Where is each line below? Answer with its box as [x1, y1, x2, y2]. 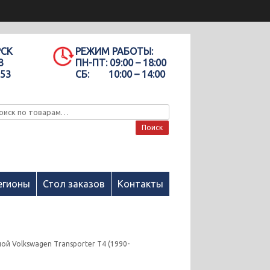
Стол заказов [43, 178, 105, 189]
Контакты [118, 178, 163, 189]
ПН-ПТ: [75, 57, 108, 68]
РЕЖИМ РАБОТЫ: [75, 46, 154, 57]
